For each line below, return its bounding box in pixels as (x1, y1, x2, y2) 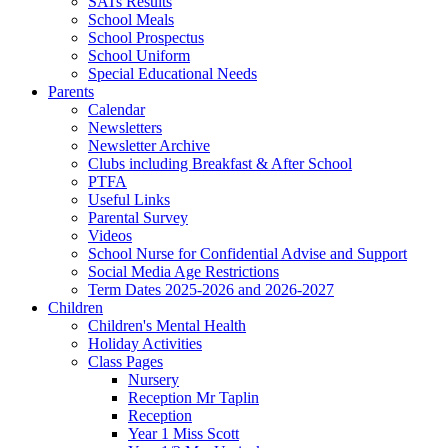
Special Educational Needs (88, 65, 257, 83)
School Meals (88, 11, 174, 29)
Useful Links (88, 191, 170, 209)
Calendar (88, 101, 145, 119)
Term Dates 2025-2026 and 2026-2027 (88, 281, 334, 299)
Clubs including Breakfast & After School (88, 155, 352, 173)
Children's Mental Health (88, 317, 246, 335)
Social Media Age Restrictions (88, 263, 279, 281)
